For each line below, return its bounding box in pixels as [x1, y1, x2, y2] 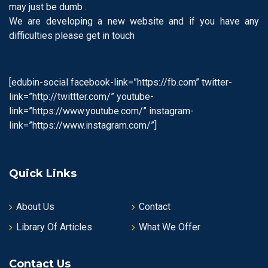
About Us [16, 201, 54, 212]
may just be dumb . [9, 1, 87, 13]
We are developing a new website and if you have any [9, 16, 259, 27]
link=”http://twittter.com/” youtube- [9, 91, 154, 102]
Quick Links [9, 167, 77, 180]
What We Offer [138, 221, 200, 233]
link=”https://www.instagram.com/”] [9, 120, 157, 131]
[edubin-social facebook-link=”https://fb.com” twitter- [9, 77, 232, 88]
